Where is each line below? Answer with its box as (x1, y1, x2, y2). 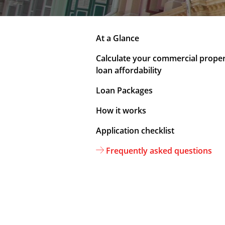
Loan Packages (96, 85, 153, 96)
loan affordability (96, 65, 162, 76)
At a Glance (96, 33, 139, 44)
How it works (96, 105, 146, 116)
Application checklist (96, 125, 174, 136)
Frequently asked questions (106, 145, 212, 156)
